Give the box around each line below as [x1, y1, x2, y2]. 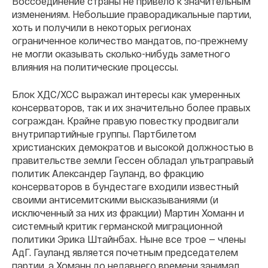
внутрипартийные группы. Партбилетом [12, 128, 196, 139]
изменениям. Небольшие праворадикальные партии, [12, 8, 251, 20]
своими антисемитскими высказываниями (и [12, 194, 218, 205]
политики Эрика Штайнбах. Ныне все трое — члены [12, 233, 246, 245]
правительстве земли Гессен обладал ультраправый [12, 154, 254, 166]
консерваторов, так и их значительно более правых [12, 102, 251, 113]
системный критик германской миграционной [12, 220, 223, 232]
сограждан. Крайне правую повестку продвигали [12, 115, 239, 126]
